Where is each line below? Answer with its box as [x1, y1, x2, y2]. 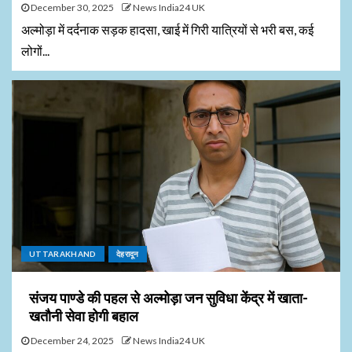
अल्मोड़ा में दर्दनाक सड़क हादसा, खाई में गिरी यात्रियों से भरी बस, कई [21, 22, 313, 37]
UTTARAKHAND [29, 249, 97, 258]
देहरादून [115, 249, 139, 258]
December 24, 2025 [29, 335, 114, 346]
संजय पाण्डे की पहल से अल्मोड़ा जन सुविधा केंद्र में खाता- [29, 290, 308, 306]
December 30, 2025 [29, 2, 114, 13]
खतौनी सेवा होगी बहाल [29, 308, 138, 324]
